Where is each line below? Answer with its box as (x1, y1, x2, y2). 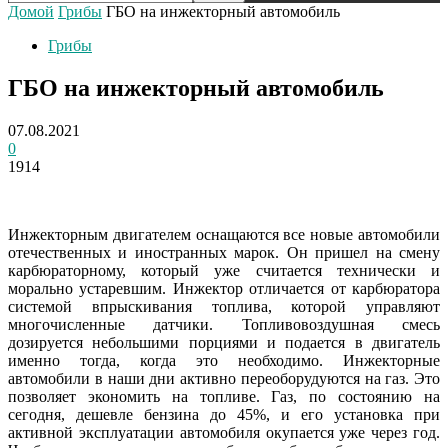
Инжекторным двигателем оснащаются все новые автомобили (8, 225, 440, 243)
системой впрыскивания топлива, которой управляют (8, 297, 440, 315)
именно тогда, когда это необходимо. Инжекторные (8, 351, 440, 369)
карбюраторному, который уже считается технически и (8, 261, 440, 279)
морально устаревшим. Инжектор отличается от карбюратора (8, 279, 440, 297)
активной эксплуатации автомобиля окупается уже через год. (8, 423, 440, 441)
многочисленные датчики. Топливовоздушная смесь (8, 315, 440, 333)
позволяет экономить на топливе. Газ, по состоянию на (8, 387, 440, 405)
